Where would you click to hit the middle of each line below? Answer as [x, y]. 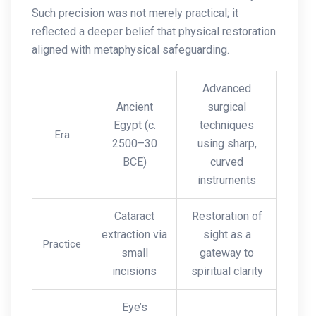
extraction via [134, 234]
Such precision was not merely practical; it [135, 13]
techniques [227, 125]
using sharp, [227, 143]
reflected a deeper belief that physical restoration [154, 31]
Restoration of [227, 216]
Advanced [227, 88]
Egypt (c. [134, 125]
